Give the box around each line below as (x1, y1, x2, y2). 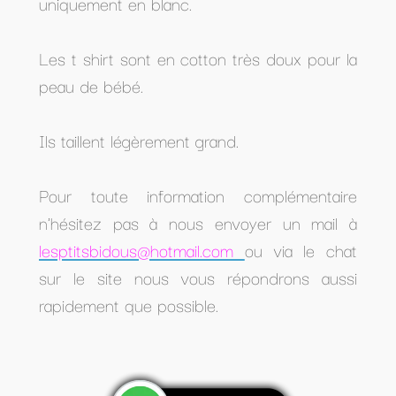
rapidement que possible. (39, 291, 218, 318)
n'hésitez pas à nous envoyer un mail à (39, 209, 357, 236)
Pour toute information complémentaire (39, 181, 357, 209)
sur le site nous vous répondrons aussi (39, 263, 357, 291)
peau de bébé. (39, 72, 143, 99)
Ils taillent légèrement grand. (39, 126, 239, 154)
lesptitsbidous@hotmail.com (39, 236, 233, 263)
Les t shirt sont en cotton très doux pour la (39, 44, 357, 72)
